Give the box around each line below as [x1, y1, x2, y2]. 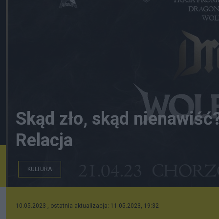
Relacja [16, 130, 73, 151]
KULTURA [27, 166, 52, 173]
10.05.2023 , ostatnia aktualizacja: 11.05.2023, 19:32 [16, 202, 159, 209]
